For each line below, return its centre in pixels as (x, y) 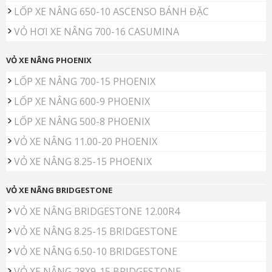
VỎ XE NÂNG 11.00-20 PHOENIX (86, 142)
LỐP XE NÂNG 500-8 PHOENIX (82, 122)
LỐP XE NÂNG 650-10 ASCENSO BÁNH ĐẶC (111, 12)
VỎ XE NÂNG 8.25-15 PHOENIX (83, 162)
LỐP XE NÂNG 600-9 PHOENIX (82, 102)
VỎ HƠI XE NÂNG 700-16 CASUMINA (97, 32)
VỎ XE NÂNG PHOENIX (49, 60)
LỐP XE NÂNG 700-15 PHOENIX (85, 82)
